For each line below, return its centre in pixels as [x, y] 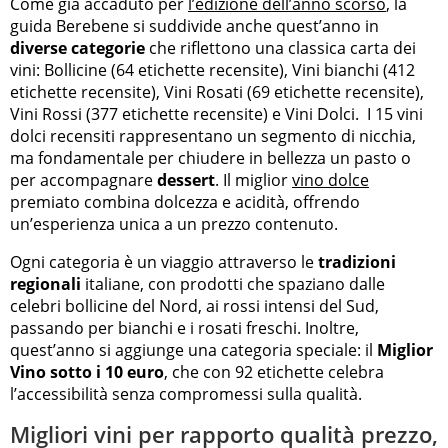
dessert [186, 179]
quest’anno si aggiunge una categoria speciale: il [193, 349]
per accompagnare [83, 179]
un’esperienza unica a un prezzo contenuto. [174, 223]
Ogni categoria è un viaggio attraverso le [164, 261]
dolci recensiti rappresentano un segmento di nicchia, [213, 135]
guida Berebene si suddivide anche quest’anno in [194, 25]
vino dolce [330, 179]
